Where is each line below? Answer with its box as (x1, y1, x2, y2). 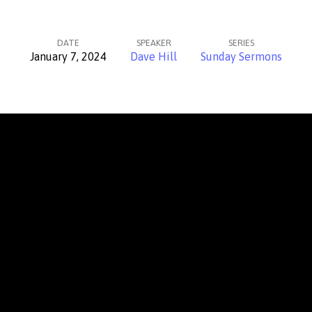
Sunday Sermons (201, 50, 282, 63)
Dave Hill (130, 50, 177, 63)
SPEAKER (136, 38, 171, 48)
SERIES (228, 38, 254, 48)
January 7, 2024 (30, 50, 107, 63)
